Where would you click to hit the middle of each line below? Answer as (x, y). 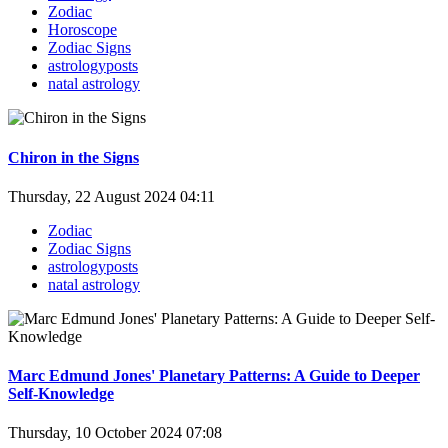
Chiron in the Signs (73, 157)
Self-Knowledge (61, 394)
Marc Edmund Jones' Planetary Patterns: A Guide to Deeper (214, 376)
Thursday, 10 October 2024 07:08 (115, 433)
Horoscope (82, 30)
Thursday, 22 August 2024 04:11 (111, 196)
